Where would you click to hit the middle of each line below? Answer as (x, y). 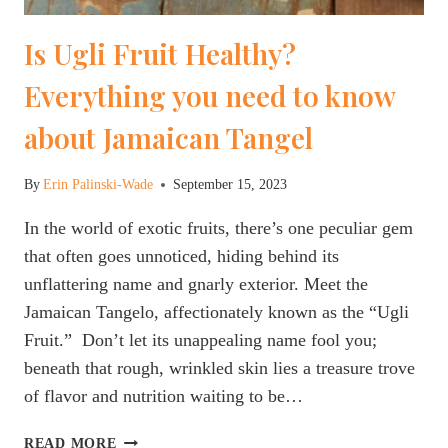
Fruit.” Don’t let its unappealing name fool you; (200, 340)
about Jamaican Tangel (168, 137)
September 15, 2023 (230, 184)
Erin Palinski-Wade (98, 184)
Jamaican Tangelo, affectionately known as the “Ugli (216, 312)
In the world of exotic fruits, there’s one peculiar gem (218, 228)
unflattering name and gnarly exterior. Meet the (196, 284)
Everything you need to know (209, 95)
